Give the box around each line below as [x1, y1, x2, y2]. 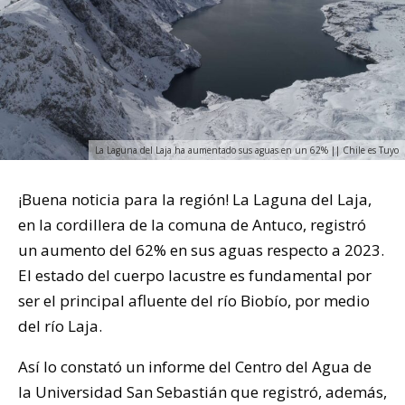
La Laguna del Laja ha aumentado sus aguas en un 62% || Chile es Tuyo [95, 143, 399, 156]
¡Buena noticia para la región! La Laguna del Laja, [18, 188, 372, 210]
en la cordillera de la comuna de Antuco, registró [18, 213, 366, 235]
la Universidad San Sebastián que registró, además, [18, 381, 387, 402]
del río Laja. [18, 315, 102, 336]
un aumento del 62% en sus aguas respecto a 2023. [18, 239, 384, 260]
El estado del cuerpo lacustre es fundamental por [18, 264, 372, 286]
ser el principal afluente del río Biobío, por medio [18, 289, 370, 311]
